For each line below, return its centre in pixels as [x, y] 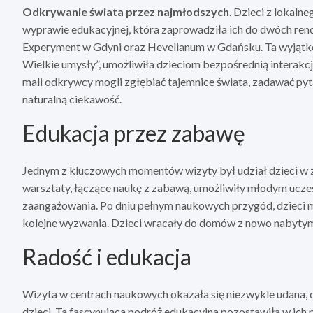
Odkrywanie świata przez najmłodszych [126, 12]
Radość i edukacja [107, 257]
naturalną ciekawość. [72, 99]
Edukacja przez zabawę [134, 133]
